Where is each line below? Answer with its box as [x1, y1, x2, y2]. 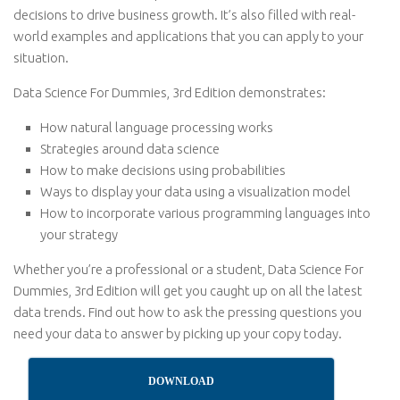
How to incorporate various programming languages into [40, 205, 371, 221]
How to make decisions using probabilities [40, 162, 286, 178]
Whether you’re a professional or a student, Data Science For [13, 262, 363, 277]
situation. [13, 50, 69, 65]
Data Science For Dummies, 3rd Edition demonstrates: [13, 85, 326, 100]
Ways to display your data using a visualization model [40, 184, 351, 199]
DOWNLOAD [148, 375, 215, 387]
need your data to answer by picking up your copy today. [13, 326, 342, 341]
